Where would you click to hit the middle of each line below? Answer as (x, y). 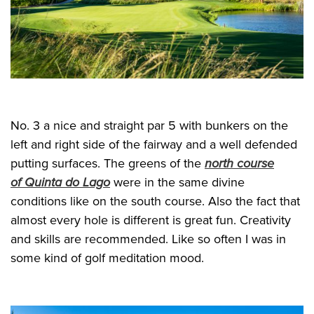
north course (239, 164)
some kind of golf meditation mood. (107, 258)
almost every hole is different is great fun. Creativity (151, 220)
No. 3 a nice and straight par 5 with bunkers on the (149, 126)
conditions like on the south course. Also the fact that (155, 202)
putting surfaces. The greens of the (108, 164)
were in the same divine (177, 183)
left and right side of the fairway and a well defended (154, 145)
